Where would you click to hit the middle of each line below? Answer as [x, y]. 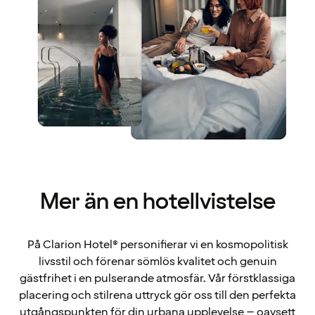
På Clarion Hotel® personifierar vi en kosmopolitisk [157, 244]
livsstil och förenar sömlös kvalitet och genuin [157, 261]
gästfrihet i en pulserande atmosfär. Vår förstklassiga [157, 278]
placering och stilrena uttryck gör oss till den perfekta [157, 295]
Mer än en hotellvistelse [157, 202]
